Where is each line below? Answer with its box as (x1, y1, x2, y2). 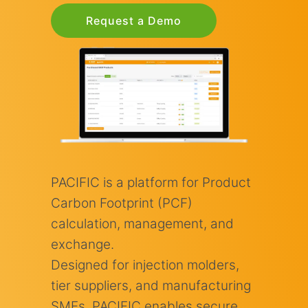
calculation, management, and (51, 215, 234, 232)
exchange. (51, 236, 114, 252)
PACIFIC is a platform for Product (51, 174, 251, 190)
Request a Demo (86, 14, 181, 27)
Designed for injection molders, (51, 256, 239, 273)
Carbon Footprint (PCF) (51, 195, 192, 211)
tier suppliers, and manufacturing (51, 277, 251, 294)
